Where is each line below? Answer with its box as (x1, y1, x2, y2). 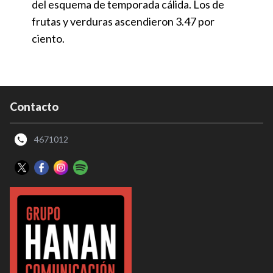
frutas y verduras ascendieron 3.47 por (32, 14, 214, 28)
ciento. (32, 31, 65, 45)
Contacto (10, 99, 58, 113)
